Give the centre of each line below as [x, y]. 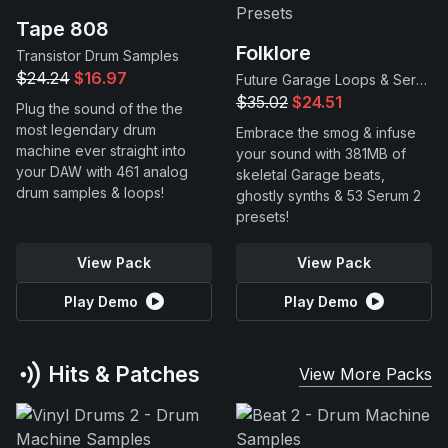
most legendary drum [86, 129]
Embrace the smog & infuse [326, 132]
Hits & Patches [122, 374]
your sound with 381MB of [321, 153]
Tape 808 [62, 29]
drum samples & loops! [90, 192]
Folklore [273, 53]
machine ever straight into [101, 150]
